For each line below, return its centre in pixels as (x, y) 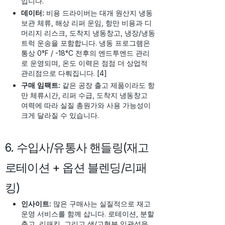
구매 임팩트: (41, 85)
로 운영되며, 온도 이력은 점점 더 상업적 (84, 63)
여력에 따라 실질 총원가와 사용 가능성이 (86, 105)
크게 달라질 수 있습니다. (60, 116)
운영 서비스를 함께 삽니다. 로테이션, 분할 (88, 214)
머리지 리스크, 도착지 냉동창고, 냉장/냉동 (88, 33)
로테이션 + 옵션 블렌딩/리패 (76, 168)
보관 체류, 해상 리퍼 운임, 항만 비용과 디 (86, 23)
